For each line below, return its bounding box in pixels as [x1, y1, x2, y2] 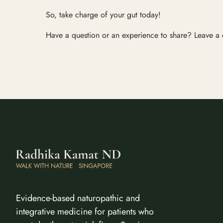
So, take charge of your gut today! [46, 8, 161, 20]
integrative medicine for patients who [16, 205, 154, 218]
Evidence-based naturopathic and [16, 191, 140, 205]
